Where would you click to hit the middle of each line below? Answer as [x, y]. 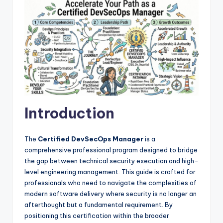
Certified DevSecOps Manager [91, 139]
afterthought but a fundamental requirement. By [99, 205]
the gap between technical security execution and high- [111, 161]
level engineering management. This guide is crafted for [110, 172]
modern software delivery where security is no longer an [111, 194]
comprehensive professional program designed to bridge [111, 150]
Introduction [69, 113]
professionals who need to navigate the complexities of [111, 183]
